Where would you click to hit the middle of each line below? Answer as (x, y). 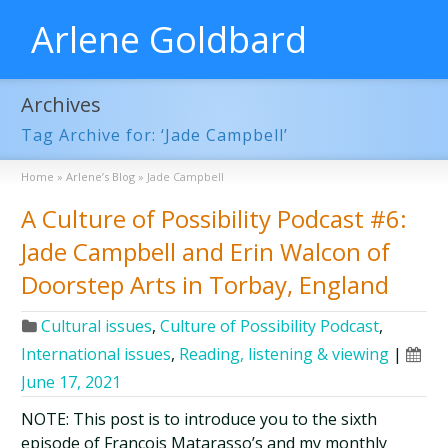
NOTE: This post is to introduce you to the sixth (199, 419)
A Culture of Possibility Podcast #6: (214, 218)
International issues (96, 354)
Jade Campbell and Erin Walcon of (206, 251)
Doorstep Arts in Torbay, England (205, 284)
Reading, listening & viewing (284, 354)
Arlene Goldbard (169, 39)
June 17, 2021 (71, 382)
